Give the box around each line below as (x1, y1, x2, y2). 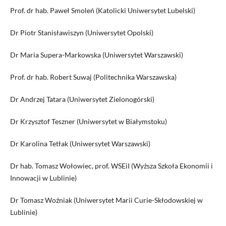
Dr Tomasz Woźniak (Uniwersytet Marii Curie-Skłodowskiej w (10, 196, 203, 205)
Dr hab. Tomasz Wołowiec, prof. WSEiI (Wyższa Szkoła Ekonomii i (10, 161, 213, 171)
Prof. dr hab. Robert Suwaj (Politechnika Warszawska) (10, 72, 177, 81)
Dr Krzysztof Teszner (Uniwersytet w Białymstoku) (10, 117, 167, 126)
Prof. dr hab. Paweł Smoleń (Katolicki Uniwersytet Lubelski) (10, 6, 195, 15)
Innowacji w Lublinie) (10, 174, 77, 183)
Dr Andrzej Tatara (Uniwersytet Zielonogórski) (10, 94, 154, 103)
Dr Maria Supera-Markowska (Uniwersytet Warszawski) (10, 50, 183, 59)
